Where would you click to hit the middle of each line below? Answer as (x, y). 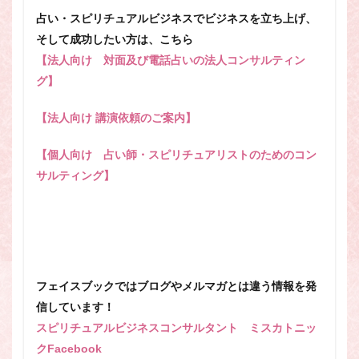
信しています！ (75, 307)
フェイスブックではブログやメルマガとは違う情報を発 (176, 286)
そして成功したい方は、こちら (115, 39)
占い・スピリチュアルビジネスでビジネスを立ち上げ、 (176, 18)
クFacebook (69, 349)
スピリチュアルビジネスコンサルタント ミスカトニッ (176, 328)
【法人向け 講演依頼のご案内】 (116, 118)
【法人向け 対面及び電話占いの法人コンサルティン (171, 60)
